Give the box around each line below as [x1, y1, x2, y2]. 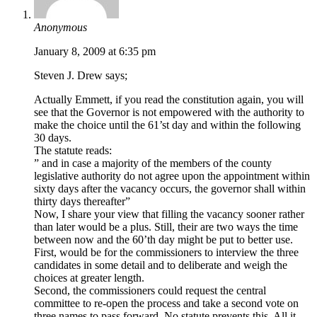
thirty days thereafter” [34, 195, 130, 208]
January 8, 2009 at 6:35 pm [34, 45, 156, 58]
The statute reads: [34, 144, 112, 157]
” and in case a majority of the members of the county [34, 157, 272, 170]
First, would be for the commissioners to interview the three [34, 246, 299, 259]
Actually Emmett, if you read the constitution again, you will [34, 93, 304, 106]
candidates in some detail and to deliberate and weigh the [34, 259, 287, 272]
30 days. [34, 132, 71, 144]
